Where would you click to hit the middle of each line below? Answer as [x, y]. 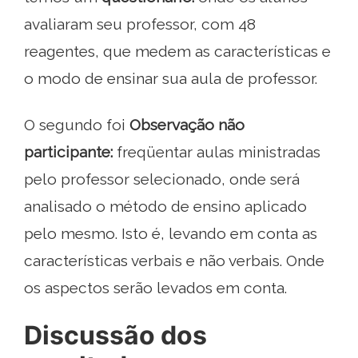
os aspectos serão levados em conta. [155, 287]
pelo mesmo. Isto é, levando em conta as [171, 233]
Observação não [187, 124]
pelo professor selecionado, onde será [162, 179]
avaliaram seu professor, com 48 [140, 24]
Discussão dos [115, 335]
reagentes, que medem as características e [177, 51]
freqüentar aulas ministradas [217, 151]
